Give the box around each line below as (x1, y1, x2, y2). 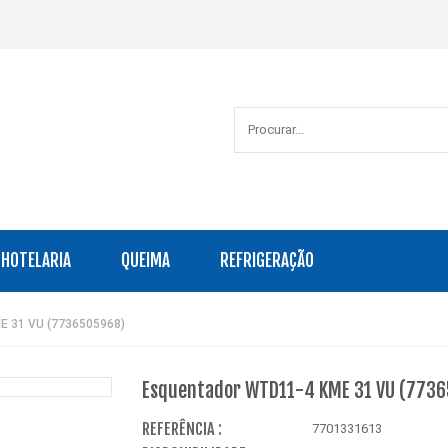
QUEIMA (121, 249, 170, 271)
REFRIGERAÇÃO (220, 249, 314, 271)
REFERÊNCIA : (141, 418, 222, 439)
